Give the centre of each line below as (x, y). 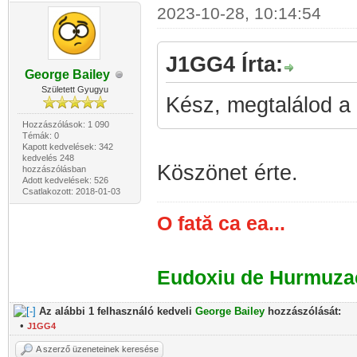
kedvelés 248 (48, 158)
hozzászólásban (54, 169)
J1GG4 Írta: (224, 65)
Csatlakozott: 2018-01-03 (71, 191)
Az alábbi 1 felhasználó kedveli (117, 311)
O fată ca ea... (221, 224)
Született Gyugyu (75, 89)
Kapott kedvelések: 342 (67, 147)
